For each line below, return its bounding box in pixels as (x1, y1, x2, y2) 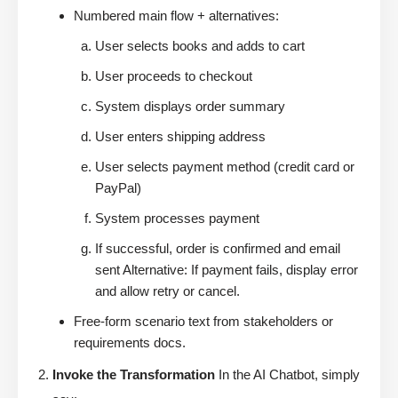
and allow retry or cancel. (95, 283, 240, 299)
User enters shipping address (95, 129, 266, 145)
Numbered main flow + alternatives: (74, 8, 279, 24)
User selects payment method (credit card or (95, 159, 354, 175)
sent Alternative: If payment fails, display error (95, 262, 358, 278)
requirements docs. (74, 335, 186, 351)
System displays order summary (95, 99, 285, 115)
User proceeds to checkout (95, 68, 252, 84)
